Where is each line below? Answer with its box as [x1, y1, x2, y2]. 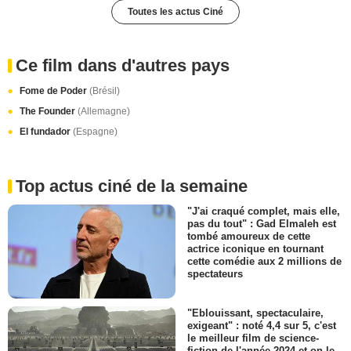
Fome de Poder [20, 85, 89, 96]
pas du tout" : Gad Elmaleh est [187, 217, 336, 230]
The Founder [20, 105, 78, 117]
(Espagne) [73, 125, 118, 137]
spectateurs [187, 267, 243, 280]
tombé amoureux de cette [187, 230, 310, 242]
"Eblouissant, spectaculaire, [187, 306, 324, 319]
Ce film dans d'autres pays [16, 55, 230, 75]
